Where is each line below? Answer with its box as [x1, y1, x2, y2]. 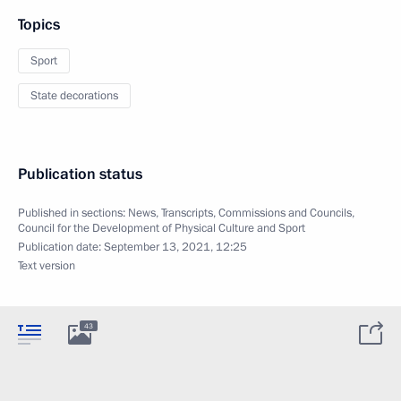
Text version [18, 257, 75, 274]
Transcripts [161, 204, 213, 221]
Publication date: [18, 238, 104, 255]
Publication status [18, 163, 142, 184]
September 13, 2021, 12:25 [104, 238, 247, 255]
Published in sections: [18, 204, 128, 221]
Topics [18, 13, 60, 35]
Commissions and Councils [218, 204, 352, 221]
